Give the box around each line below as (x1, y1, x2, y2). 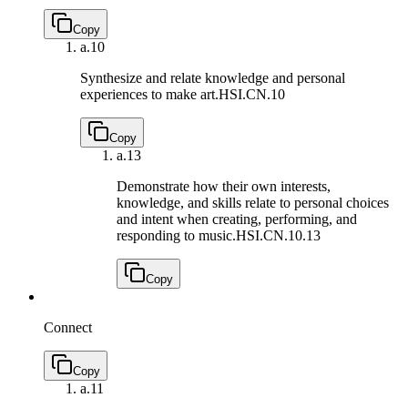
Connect (44, 320, 92, 336)
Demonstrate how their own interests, (117, 178, 331, 195)
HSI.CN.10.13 (236, 228, 321, 244)
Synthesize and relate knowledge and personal (80, 70, 345, 87)
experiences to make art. (80, 87, 219, 103)
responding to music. (117, 228, 236, 244)
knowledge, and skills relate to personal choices (117, 195, 389, 211)
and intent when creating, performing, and (117, 211, 357, 228)
